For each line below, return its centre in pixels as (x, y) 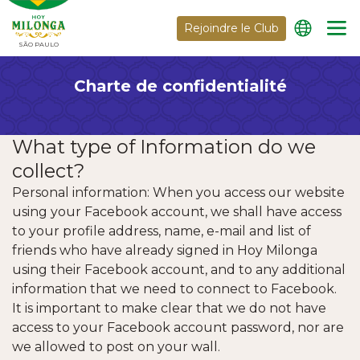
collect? (48, 171)
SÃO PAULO (39, 44)
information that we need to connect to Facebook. (174, 289)
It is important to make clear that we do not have (169, 308)
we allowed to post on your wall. (116, 347)
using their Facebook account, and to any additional (179, 270)
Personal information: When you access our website (178, 192)
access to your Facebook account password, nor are (178, 327)
